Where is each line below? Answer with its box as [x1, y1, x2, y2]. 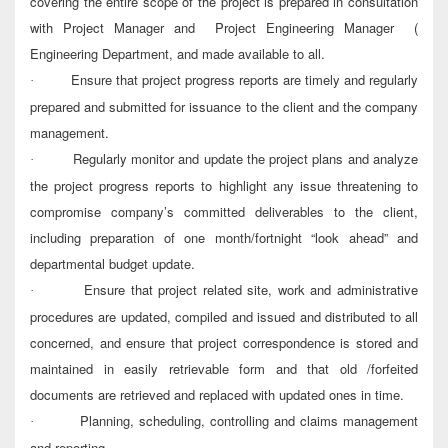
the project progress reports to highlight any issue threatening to [30, 176, 418, 196]
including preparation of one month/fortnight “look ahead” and [30, 228, 418, 248]
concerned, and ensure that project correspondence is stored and [30, 333, 418, 353]
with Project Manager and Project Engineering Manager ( [30, 18, 418, 38]
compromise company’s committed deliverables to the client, [30, 202, 418, 222]
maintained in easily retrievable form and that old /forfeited [30, 359, 418, 379]
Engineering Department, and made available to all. [30, 44, 325, 64]
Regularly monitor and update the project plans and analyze [72, 149, 419, 169]
